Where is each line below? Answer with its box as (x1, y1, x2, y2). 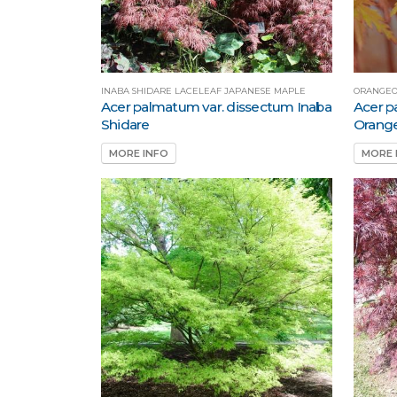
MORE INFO (109, 147, 168, 160)
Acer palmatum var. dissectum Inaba (101, 97, 331, 115)
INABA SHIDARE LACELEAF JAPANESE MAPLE (101, 85, 306, 96)
